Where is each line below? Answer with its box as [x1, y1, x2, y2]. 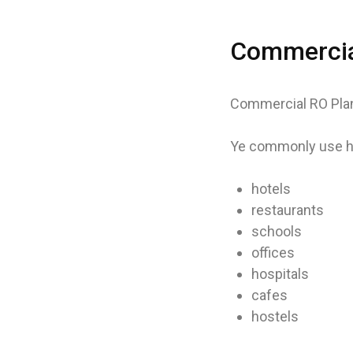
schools [251, 222, 302, 240]
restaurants [251, 201, 324, 218]
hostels [251, 307, 299, 325]
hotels [251, 180, 291, 197]
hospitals [251, 265, 309, 282]
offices [251, 243, 295, 261]
